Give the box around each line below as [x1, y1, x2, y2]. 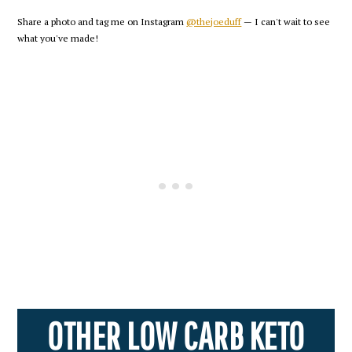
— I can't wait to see [241, 16, 331, 28]
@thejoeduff [186, 16, 242, 28]
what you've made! [17, 32, 99, 45]
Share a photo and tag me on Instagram [17, 16, 187, 28]
